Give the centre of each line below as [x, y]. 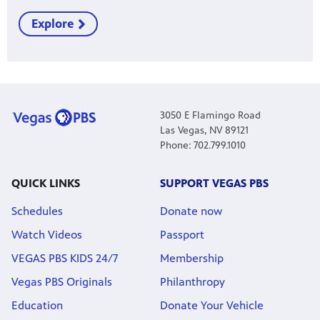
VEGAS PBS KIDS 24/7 [65, 258]
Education [37, 305]
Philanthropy [192, 281]
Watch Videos [47, 234]
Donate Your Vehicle [212, 305]
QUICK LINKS [46, 183]
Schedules [37, 211]
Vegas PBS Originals [62, 281]
